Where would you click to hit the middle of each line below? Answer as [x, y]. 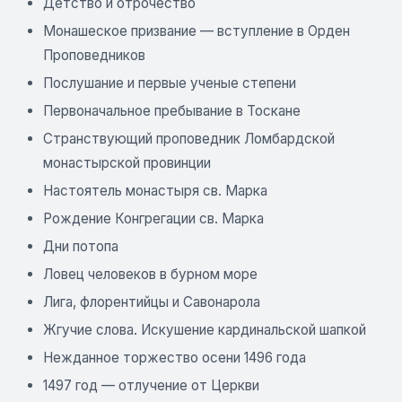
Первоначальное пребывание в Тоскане [172, 110]
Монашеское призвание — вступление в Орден [197, 31]
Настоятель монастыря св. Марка [155, 190]
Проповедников [94, 55]
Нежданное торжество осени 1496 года [175, 357]
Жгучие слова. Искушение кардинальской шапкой [205, 329]
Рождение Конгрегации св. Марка [153, 218]
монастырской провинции [127, 162]
